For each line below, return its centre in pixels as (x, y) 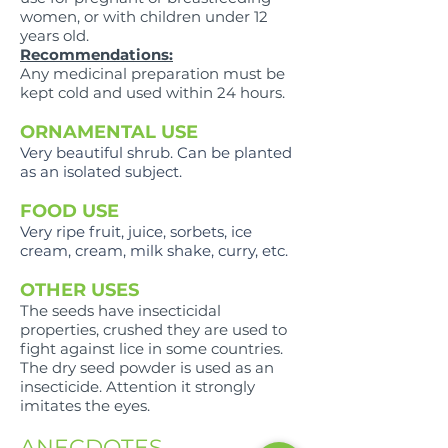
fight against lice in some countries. (151, 349)
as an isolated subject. (101, 172)
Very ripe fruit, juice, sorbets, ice (136, 232)
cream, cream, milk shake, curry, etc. (154, 251)
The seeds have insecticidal (120, 311)
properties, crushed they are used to (153, 330)
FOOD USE (69, 211)
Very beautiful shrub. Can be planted (156, 153)
